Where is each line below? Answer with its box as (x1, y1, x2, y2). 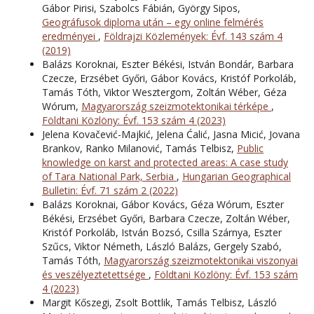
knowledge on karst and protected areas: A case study (42, 155, 288, 169)
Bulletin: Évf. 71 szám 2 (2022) (42, 183, 178, 197)
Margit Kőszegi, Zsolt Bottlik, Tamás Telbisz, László (42, 295, 277, 309)
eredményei (42, 29, 98, 43)
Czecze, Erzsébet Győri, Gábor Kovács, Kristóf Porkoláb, (42, 71, 296, 85)
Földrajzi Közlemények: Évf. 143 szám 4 (104, 29, 282, 43)
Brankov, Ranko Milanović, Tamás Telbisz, (42, 141, 237, 155)
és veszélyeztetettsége (42, 267, 149, 281)
